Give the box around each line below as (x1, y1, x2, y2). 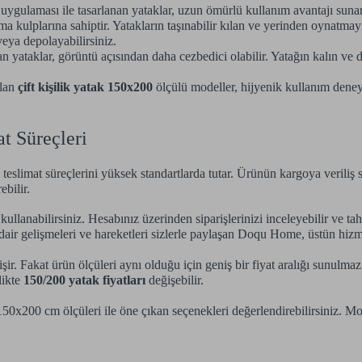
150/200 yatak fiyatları (23, 272, 145, 287)
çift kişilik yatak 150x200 (18, 80, 153, 95)
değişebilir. (145, 272, 204, 287)
